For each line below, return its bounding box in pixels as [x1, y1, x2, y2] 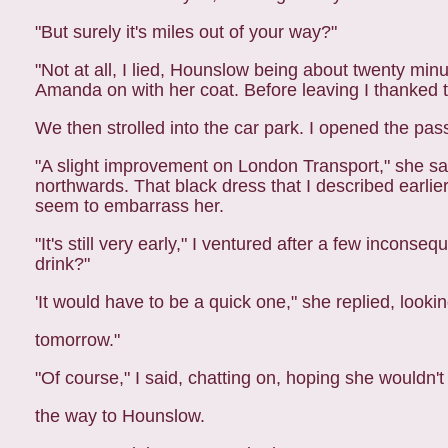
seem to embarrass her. [35, 196, 224, 216]
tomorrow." [35, 330, 120, 350]
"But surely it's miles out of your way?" [35, 22, 337, 42]
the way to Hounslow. [35, 406, 205, 426]
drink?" [35, 254, 90, 274]
